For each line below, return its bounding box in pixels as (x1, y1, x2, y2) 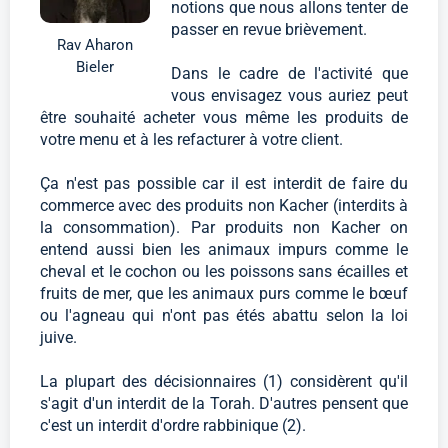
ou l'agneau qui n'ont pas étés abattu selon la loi (40, 306, 408, 326)
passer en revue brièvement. (171, 20, 368, 40)
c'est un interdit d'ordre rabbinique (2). (40, 416, 306, 436)
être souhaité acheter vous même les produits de (40, 108, 408, 128)
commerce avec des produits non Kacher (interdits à (40, 196, 408, 216)
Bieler (76, 57, 115, 76)
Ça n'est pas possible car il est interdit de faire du (40, 174, 408, 194)
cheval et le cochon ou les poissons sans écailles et (40, 262, 408, 282)
